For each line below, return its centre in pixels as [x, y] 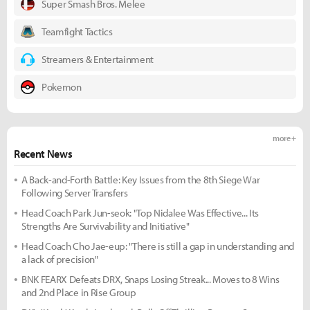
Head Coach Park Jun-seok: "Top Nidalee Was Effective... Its [140, 212]
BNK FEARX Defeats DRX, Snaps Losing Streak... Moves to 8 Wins [151, 279]
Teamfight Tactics [77, 31]
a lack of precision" [60, 259]
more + [284, 138]
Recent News [43, 153]
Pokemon [62, 86]
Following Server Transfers [75, 192]
